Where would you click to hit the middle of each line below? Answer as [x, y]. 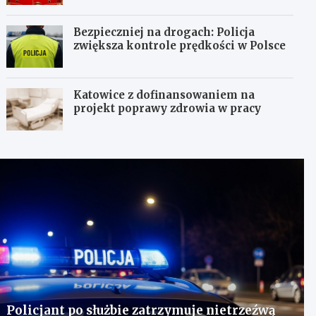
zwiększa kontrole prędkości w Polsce [180, 45]
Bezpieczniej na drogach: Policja [164, 32]
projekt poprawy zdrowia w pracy [168, 108]
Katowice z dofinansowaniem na [164, 95]
